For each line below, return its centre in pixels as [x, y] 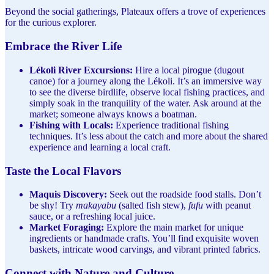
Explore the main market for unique [174, 228]
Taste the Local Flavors [63, 171]
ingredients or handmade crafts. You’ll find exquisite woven [144, 239]
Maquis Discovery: [68, 194]
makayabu [96, 206]
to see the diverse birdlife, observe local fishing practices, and [147, 92]
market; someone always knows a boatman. [113, 114]
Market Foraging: [67, 228]
